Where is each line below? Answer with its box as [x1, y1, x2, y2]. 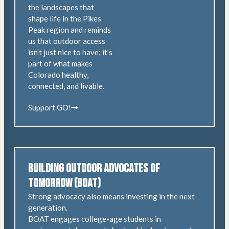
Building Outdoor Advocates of [28, 161, 160, 176]
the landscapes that [28, 3, 94, 12]
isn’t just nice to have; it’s [28, 48, 112, 57]
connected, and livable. [28, 81, 104, 91]
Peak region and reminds [28, 25, 111, 35]
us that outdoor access [28, 36, 105, 46]
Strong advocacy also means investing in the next [28, 192, 195, 201]
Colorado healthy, [28, 70, 88, 80]
